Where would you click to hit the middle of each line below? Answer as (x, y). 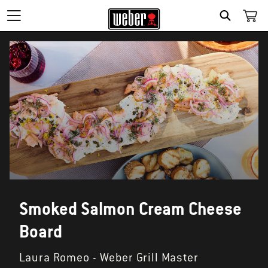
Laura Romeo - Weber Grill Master (109, 258)
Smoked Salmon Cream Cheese (130, 209)
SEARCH (246, 29)
